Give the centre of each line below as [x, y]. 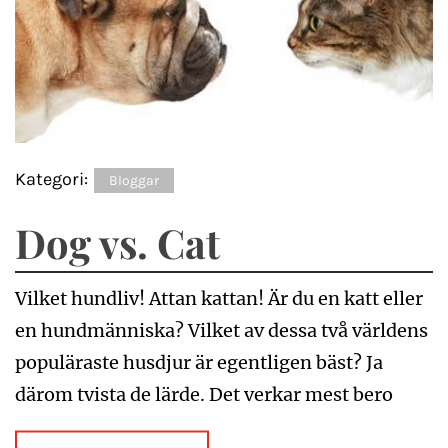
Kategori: [53, 178]
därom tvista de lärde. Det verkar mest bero [204, 394]
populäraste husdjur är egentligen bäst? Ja [199, 362]
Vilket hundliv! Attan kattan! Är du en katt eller [219, 298]
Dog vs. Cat [117, 242]
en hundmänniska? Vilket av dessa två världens [221, 330]
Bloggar [134, 180]
